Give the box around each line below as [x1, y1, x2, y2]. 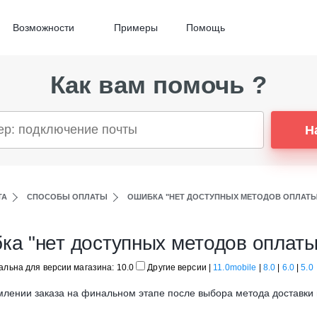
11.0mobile [213, 263, 257, 272]
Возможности [13, 22, 74, 33]
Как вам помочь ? [50, 71, 267, 98]
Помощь [186, 22, 225, 33]
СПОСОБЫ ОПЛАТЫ [27, 192, 108, 201]
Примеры [114, 22, 158, 33]
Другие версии [147, 263, 207, 272]
